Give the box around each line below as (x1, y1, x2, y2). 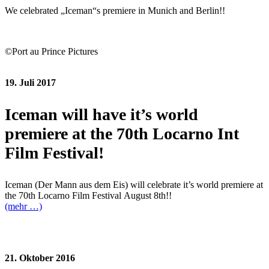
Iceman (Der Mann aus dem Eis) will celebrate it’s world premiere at (5, 179, 263, 190)
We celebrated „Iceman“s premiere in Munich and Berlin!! (5, 5, 225, 16)
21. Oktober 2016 (5, 252, 75, 263)
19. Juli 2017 (5, 77, 56, 88)
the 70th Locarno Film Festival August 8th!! (5, 190, 172, 201)
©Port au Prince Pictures (5, 46, 98, 56)
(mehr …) (5, 201, 42, 211)
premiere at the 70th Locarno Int (5, 124, 239, 143)
